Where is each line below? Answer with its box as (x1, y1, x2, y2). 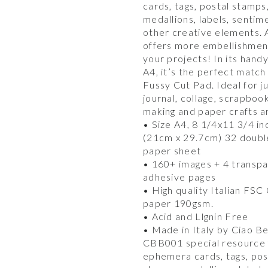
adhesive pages (142, 170, 217, 182)
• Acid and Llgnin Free (142, 210, 249, 222)
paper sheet (142, 144, 202, 156)
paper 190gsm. (142, 197, 214, 209)
